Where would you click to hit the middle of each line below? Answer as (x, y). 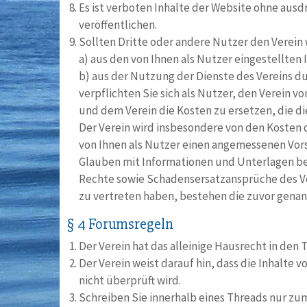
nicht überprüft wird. (130, 280)
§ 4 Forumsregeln (120, 224)
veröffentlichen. (118, 25)
